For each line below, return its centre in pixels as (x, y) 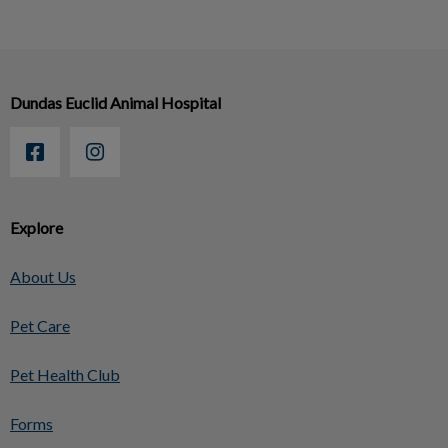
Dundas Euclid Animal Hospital (115, 103)
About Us (43, 277)
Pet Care (40, 326)
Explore (36, 228)
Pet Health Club (65, 375)
